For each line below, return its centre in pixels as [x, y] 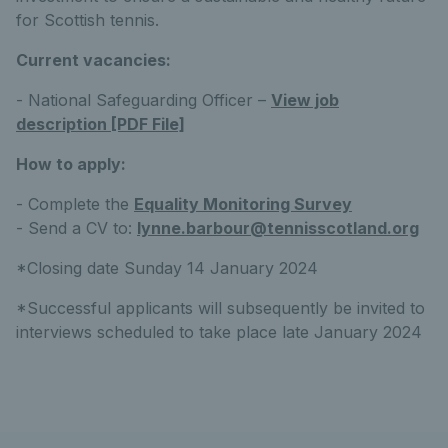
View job [305, 99]
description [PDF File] [100, 123]
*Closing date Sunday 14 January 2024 [167, 267]
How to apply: [71, 163]
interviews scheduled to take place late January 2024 [219, 331]
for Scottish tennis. [87, 19]
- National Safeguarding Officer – [143, 99]
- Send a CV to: [76, 227]
